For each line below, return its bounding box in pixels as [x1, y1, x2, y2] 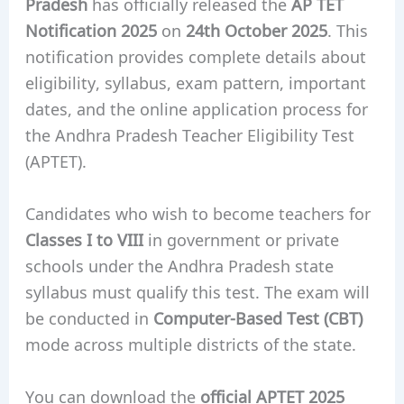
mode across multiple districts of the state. [24, 332, 356, 356]
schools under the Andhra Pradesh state [24, 253, 334, 278]
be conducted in [24, 306, 153, 330]
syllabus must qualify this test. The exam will [24, 280, 370, 304]
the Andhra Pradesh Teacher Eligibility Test [24, 123, 354, 147]
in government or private [142, 227, 339, 252]
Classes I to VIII [24, 227, 143, 252]
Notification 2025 [24, 18, 157, 42]
